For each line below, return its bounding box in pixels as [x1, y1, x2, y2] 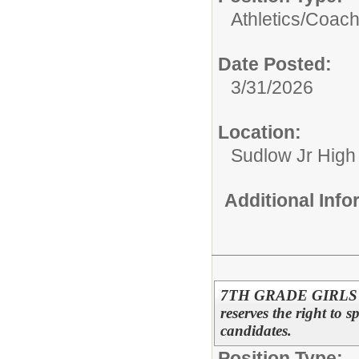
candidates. [220, 321, 292, 339]
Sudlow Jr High [231, 145, 356, 166]
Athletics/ [231, 9, 305, 30]
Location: [218, 122, 301, 143]
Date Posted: [218, 54, 332, 75]
